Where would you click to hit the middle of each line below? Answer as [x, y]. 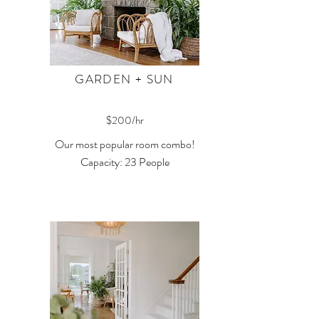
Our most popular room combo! [125, 144]
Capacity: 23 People [125, 162]
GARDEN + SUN [124, 79]
